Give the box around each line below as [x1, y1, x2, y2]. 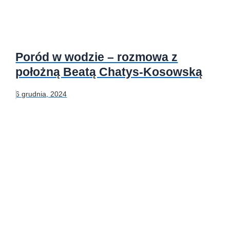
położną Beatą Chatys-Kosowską [15, 65, 203, 79]
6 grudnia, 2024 [15, 89, 67, 98]
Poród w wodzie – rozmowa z [15, 50, 178, 64]
